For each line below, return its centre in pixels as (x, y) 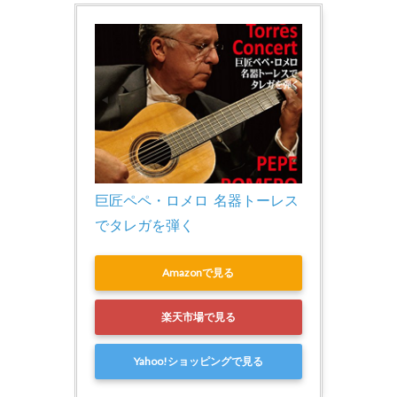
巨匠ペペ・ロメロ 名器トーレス (196, 199)
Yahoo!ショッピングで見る (198, 362)
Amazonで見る (198, 273)
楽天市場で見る (198, 317)
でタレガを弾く (144, 224)
